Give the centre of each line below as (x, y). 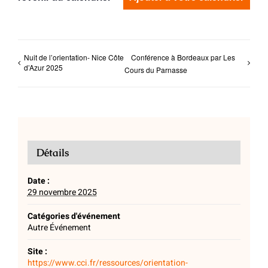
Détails (52, 153)
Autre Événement (59, 228)
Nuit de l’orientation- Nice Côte (74, 57)
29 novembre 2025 (62, 193)
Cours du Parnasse (156, 69)
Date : (38, 181)
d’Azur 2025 (43, 67)
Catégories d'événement (74, 217)
